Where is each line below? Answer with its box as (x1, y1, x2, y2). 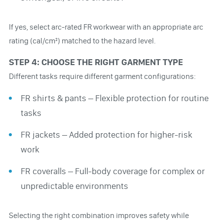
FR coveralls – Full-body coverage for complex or (20, 165, 205, 177)
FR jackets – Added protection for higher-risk (20, 129, 192, 140)
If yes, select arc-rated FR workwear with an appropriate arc (8, 22, 203, 32)
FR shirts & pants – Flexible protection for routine (20, 92, 209, 104)
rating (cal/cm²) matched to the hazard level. (8, 36, 156, 45)
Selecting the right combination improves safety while (8, 210, 189, 220)
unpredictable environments (20, 180, 128, 191)
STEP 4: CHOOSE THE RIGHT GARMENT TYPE (8, 56, 183, 68)
